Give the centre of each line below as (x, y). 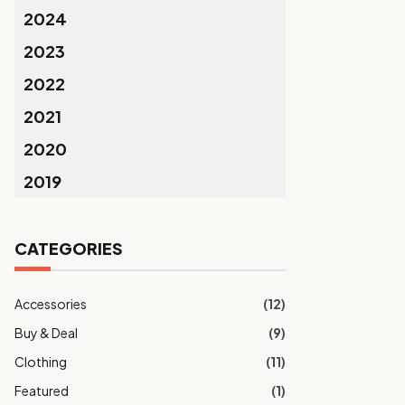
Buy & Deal (46, 333)
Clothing (41, 362)
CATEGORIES (69, 248)
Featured (42, 391)
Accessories (51, 304)
